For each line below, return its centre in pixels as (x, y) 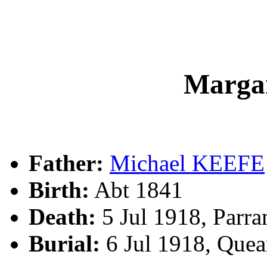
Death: (62, 216)
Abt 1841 (136, 190)
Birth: (59, 190)
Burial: (64, 243)
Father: (66, 163)
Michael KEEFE (187, 163)
